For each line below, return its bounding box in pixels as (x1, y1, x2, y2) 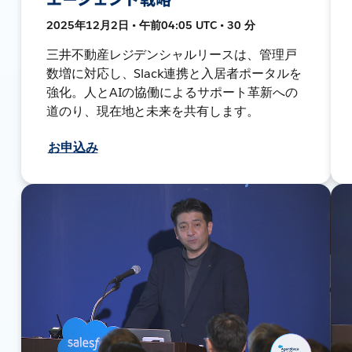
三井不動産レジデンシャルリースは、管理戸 (46, 46, 298, 63)
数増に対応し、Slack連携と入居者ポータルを (46, 64, 302, 82)
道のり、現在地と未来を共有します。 (46, 102, 260, 119)
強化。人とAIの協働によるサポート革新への (46, 83, 299, 101)
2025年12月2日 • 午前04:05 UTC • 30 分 (46, 17, 255, 32)
